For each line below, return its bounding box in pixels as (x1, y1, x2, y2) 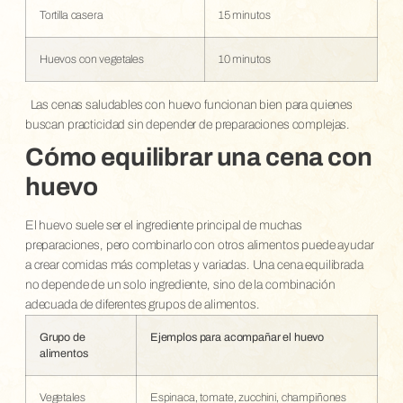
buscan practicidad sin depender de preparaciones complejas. (24, 117, 351, 131)
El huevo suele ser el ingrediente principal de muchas (24, 218, 302, 232)
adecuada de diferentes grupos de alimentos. (24, 297, 260, 311)
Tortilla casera (39, 8, 103, 22)
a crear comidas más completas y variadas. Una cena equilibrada (24, 257, 363, 272)
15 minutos (218, 8, 271, 22)
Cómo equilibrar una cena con (24, 142, 372, 171)
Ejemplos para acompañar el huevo (149, 330, 325, 344)
